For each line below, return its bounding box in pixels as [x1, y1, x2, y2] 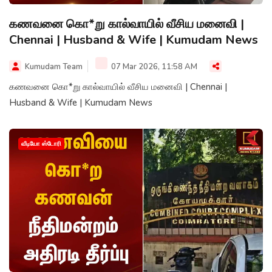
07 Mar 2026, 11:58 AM [109, 61, 197, 73]
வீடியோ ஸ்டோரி [21, 140, 61, 149]
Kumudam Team [25, 61, 83, 73]
